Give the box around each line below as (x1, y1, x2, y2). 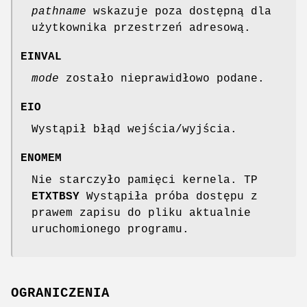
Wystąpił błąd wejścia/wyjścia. (32, 123, 237, 136)
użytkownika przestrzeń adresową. (32, 22, 251, 35)
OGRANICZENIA (11, 285, 110, 301)
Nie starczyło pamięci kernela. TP (32, 174, 258, 187)
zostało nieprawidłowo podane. (59, 73, 265, 86)
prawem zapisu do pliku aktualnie (32, 207, 251, 220)
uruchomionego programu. (32, 223, 189, 236)
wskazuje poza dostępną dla (86, 5, 271, 19)
